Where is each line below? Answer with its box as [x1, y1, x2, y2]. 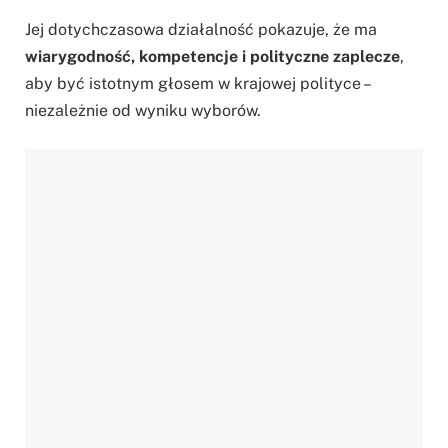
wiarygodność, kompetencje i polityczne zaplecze [25, 47, 400, 67]
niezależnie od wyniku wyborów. [25, 101, 261, 121]
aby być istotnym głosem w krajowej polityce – [25, 74, 369, 94]
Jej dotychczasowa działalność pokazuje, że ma [25, 20, 377, 40]
